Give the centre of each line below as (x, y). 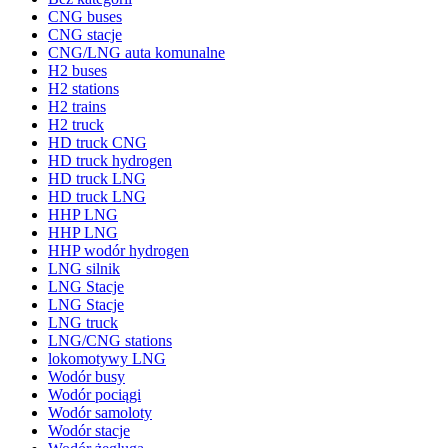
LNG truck (83, 323)
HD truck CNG (97, 143)
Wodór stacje (89, 431)
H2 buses (77, 71)
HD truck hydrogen (110, 161)
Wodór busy (86, 377)
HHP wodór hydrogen (118, 251)
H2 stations (83, 89)
